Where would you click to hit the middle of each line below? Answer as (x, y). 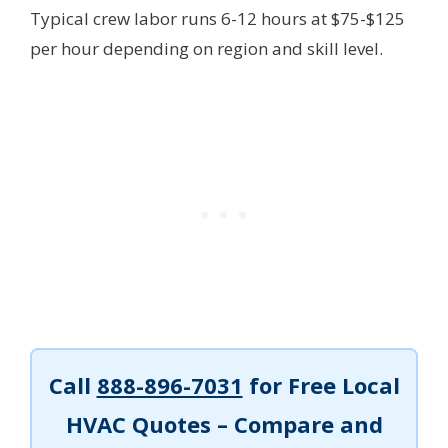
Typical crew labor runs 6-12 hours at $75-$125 (217, 19)
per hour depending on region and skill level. (206, 49)
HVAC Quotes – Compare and (224, 424)
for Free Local (321, 385)
